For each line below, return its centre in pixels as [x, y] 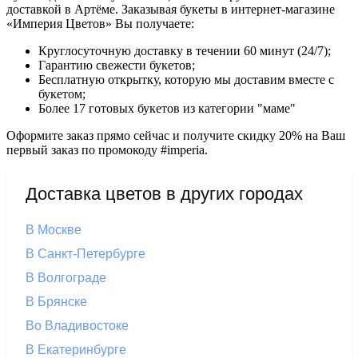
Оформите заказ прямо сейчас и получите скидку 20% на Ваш [176, 135]
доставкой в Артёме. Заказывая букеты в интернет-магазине [171, 9]
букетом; [62, 93]
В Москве [54, 229]
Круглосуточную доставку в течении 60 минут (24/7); [185, 50]
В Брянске [56, 301]
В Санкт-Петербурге [86, 253]
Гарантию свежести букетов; [117, 65]
